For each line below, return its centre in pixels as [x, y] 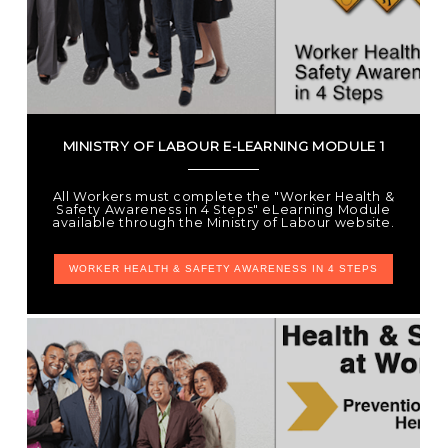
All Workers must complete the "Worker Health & [223, 196]
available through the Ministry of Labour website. [223, 222]
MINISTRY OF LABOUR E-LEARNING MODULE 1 [223, 146]
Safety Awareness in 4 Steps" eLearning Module [223, 209]
